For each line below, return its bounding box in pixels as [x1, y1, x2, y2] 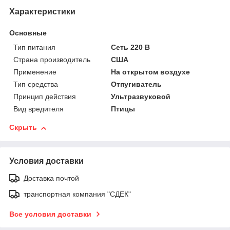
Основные [9, 29, 47, 37]
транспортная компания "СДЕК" [24, 190, 131, 199]
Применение [13, 68, 56, 76]
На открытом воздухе [111, 68, 190, 76]
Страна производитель [13, 55, 90, 64]
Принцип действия [13, 92, 76, 101]
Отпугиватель [111, 80, 162, 89]
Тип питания [13, 43, 55, 52]
